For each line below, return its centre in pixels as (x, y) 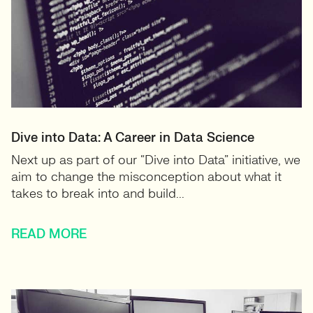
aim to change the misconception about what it (146, 177)
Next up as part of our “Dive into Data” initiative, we (156, 160)
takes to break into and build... (98, 194)
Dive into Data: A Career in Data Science (133, 138)
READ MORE (49, 234)
